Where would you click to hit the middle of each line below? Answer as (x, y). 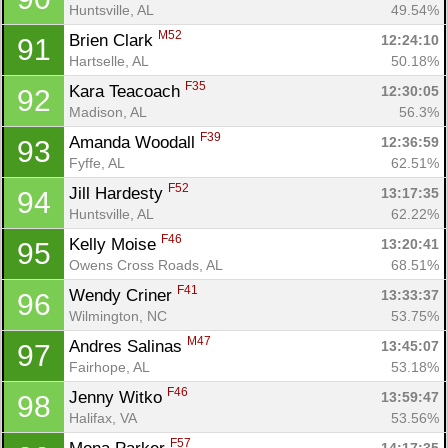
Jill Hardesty (118, 193)
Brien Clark (113, 40)
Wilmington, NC (118, 315)
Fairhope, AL (109, 366)
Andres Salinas (128, 346)
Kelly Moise (115, 244)
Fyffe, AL (97, 162)
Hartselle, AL (109, 60)
